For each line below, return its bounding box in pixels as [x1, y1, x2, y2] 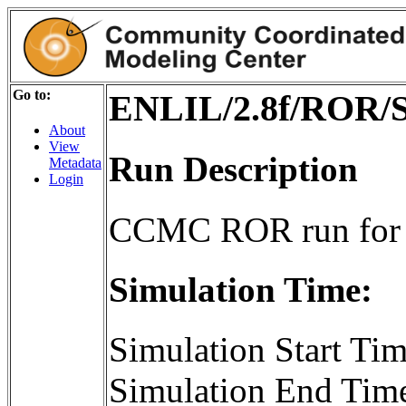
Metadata [49, 155, 101, 171]
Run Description [109, 150, 358, 189]
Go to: [13, 87, 51, 102]
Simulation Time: [109, 269, 372, 309]
